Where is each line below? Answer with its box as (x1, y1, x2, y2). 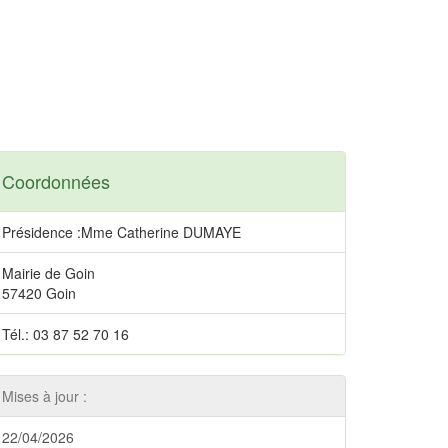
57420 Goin (2, 283, 76, 303)
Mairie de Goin (2, 263, 95, 283)
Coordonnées (2, 168, 110, 194)
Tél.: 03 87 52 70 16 (2, 324, 129, 344)
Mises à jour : (2, 386, 87, 406)
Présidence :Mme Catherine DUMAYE (2, 222, 241, 242)
